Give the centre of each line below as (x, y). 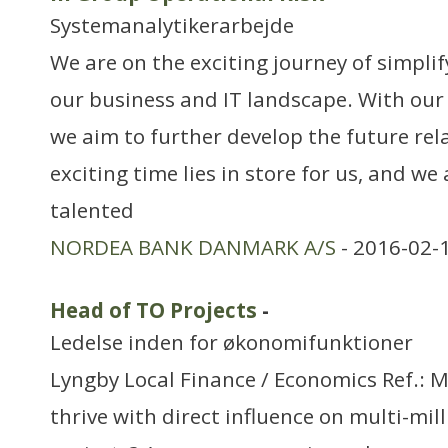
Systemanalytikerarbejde (172, 25)
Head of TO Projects (153, 310)
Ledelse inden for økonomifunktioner (231, 342)
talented (92, 210)
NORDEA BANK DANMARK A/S (193, 247)
